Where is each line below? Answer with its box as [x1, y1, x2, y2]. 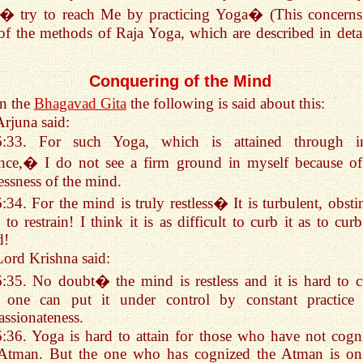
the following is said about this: [126, 94, 325, 112]
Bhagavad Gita [33, 94, 126, 112]
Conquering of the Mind [88, 71, 271, 90]
